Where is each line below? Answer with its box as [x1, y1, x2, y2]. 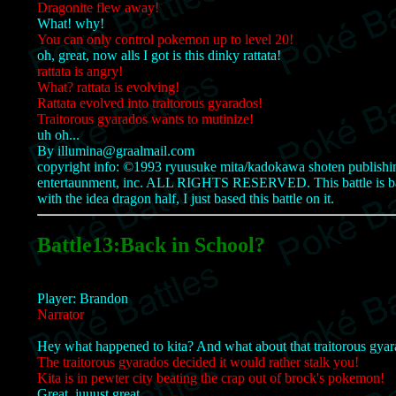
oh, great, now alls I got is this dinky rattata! [37, 47, 281, 63]
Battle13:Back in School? [37, 232, 265, 256]
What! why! [37, 15, 104, 31]
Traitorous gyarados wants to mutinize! [37, 110, 254, 126]
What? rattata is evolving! [37, 79, 179, 95]
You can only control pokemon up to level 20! [37, 31, 293, 47]
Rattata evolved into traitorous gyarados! [37, 95, 263, 110]
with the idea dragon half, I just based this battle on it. [37, 190, 334, 206]
